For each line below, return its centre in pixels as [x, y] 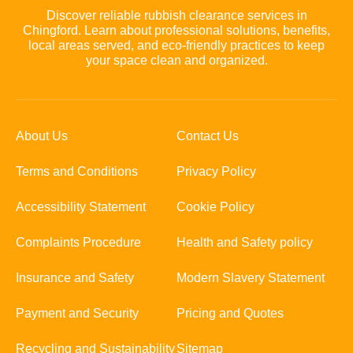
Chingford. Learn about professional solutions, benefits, [176, 30]
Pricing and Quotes [230, 313]
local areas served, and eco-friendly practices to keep [176, 45]
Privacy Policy [216, 171]
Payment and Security [77, 313]
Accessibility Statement [81, 206]
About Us [42, 136]
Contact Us [208, 136]
